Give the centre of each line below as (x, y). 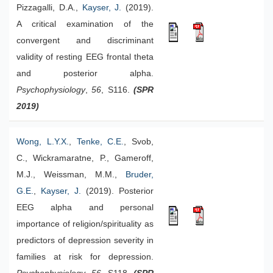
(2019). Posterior (117, 191)
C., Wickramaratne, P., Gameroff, (85, 158)
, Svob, (139, 142)
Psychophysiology (51, 90)
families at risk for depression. (85, 257)
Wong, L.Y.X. (43, 142)
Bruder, (140, 175)
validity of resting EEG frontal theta (85, 57)
